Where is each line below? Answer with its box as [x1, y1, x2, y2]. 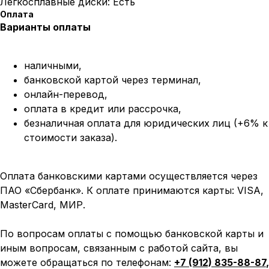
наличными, [24, 59, 82, 72]
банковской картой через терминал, [24, 74, 201, 86]
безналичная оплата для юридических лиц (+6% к [24, 117, 268, 130]
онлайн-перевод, [24, 88, 107, 101]
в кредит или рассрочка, [61, 103, 181, 115]
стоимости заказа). [24, 131, 117, 144]
